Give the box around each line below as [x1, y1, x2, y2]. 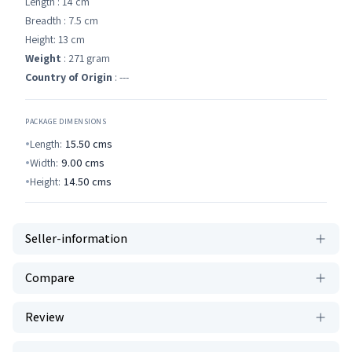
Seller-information [25, 230, 127, 247]
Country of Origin [25, 70, 112, 84]
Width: [30, 156, 58, 170]
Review [25, 309, 64, 325]
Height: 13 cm [25, 32, 85, 46]
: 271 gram [61, 51, 110, 65]
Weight [25, 51, 61, 65]
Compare [25, 269, 75, 286]
